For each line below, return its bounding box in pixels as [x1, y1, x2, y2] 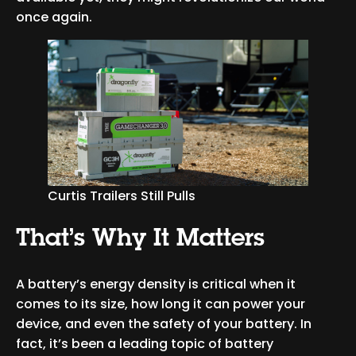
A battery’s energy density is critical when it [16, 275, 296, 294]
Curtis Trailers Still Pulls [48, 187, 195, 206]
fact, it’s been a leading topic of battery [16, 335, 273, 354]
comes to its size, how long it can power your [16, 295, 305, 314]
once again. [16, 7, 99, 26]
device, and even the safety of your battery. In [16, 315, 311, 334]
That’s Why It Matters [16, 228, 272, 253]
